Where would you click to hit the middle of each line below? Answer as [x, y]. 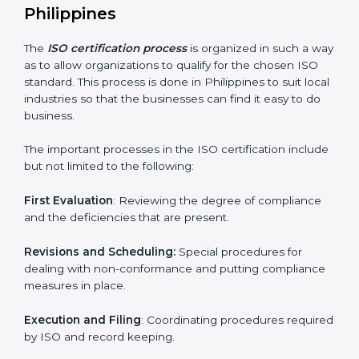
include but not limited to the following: [131, 291]
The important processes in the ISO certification [155, 274]
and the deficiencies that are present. [127, 343]
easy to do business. [79, 241]
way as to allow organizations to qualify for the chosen [171, 190]
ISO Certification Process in [139, 118]
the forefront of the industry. [101, 81]
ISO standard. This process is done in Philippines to [163, 207]
